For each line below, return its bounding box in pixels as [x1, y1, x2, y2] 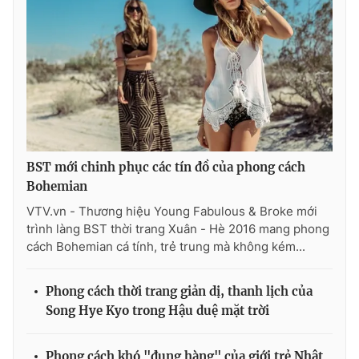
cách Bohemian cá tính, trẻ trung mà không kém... [26, 238, 305, 254]
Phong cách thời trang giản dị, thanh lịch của [46, 283, 313, 299]
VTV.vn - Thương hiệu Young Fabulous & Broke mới [26, 203, 317, 219]
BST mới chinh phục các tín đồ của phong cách [26, 159, 305, 175]
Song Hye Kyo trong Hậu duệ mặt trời [46, 302, 269, 318]
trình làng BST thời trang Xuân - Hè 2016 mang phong [26, 220, 329, 236]
